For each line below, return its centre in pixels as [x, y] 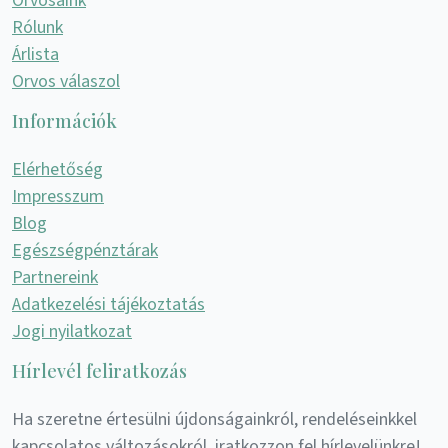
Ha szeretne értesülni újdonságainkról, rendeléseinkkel [214, 420]
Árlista [35, 55]
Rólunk [37, 28]
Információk [64, 121]
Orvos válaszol [66, 82]
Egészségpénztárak [85, 251]
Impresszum [58, 197]
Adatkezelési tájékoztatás [108, 305]
